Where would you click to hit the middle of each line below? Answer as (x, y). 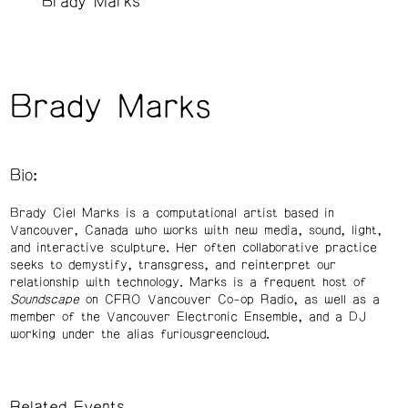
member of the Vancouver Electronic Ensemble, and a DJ (188, 316)
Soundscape (47, 299)
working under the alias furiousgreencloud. (139, 334)
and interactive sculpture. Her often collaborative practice (193, 247)
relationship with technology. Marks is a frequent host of (188, 282)
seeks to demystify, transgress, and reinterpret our (173, 265)
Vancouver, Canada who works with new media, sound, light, (195, 230)
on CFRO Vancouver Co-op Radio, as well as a (232, 299)
